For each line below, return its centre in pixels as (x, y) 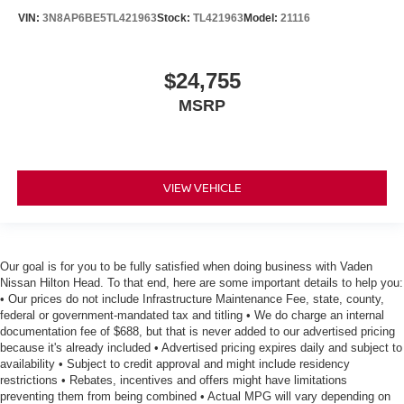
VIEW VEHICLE (202, 188)
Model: (262, 18)
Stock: (175, 18)
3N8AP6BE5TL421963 (100, 18)
